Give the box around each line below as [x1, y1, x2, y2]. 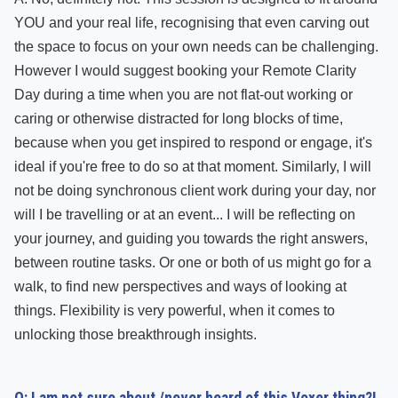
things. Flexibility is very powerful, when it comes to [14, 303, 335, 318]
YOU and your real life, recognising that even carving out [14, 15, 369, 30]
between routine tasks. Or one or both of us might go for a [14, 255, 371, 270]
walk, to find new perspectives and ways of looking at [14, 279, 346, 294]
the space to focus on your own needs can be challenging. [14, 39, 378, 54]
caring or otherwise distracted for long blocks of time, [14, 111, 343, 126]
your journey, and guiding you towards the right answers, [14, 231, 368, 246]
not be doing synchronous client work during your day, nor [14, 183, 376, 198]
